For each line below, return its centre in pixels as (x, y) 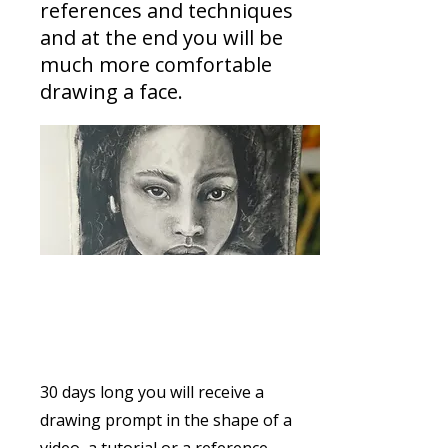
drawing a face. (114, 91)
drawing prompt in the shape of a (166, 420)
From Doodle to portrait (141, 347)
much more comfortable (156, 64)
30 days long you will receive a (152, 392)
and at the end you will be (161, 37)
